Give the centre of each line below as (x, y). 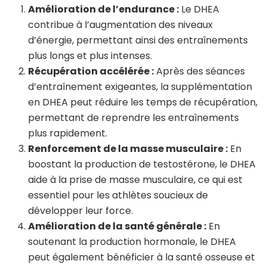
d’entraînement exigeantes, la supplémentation (140, 86)
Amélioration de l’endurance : (103, 9)
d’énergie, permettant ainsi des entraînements (138, 40)
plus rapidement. (68, 133)
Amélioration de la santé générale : (117, 226)
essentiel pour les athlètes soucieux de (118, 195)
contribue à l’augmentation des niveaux (120, 24)
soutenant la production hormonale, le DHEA (132, 241)
